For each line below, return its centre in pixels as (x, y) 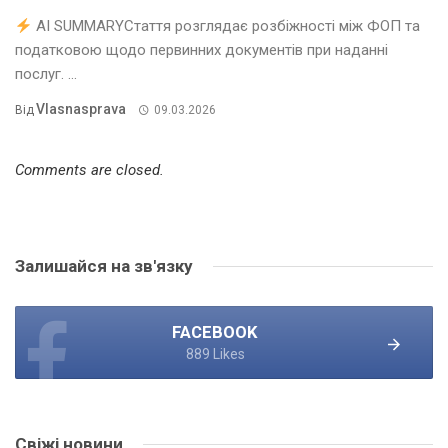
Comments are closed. (89, 170)
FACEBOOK (215, 332)
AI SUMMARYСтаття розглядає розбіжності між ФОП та (226, 26)
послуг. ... (46, 74)
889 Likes (215, 354)
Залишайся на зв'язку (104, 266)
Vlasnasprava (81, 109)
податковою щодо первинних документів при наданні (201, 50)
